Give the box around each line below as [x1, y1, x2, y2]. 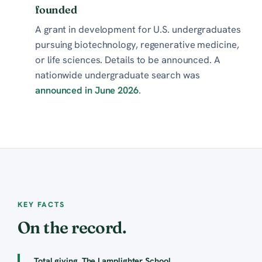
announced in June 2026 [35, 83, 139, 96]
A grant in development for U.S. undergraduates [35, 22, 241, 36]
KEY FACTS [18, 199, 65, 209]
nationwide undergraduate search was [35, 68, 200, 81]
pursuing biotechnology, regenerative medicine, [35, 37, 239, 51]
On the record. [18, 217, 127, 237]
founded [35, 2, 77, 16]
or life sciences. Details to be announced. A [35, 53, 220, 66]
